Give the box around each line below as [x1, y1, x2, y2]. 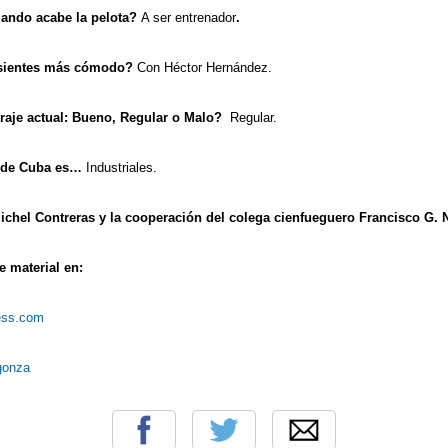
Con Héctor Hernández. [133, 59, 272, 75]
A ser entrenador [141, 9, 236, 25]
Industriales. [82, 159, 157, 175]
